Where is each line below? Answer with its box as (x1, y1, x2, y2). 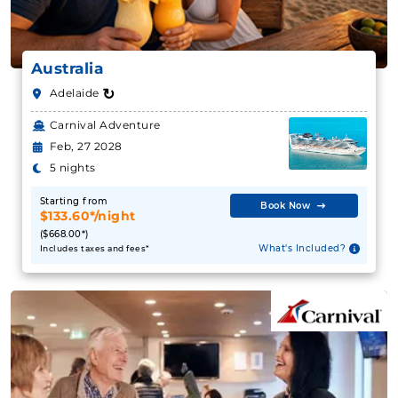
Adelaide (49, 86, 103, 100)
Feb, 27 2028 (49, 139, 123, 154)
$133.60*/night (39, 208, 136, 225)
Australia (30, 60, 104, 78)
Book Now (260, 200, 311, 212)
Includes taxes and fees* (39, 243, 150, 254)
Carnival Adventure (49, 118, 161, 132)
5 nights (49, 161, 96, 175)
